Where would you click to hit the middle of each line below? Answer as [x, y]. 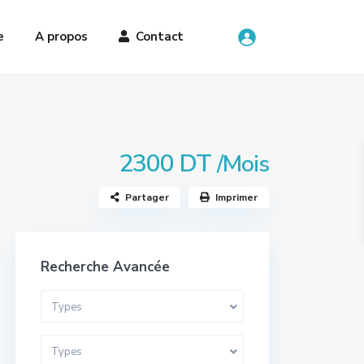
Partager [147, 197]
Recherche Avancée [105, 267]
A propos [61, 37]
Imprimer [236, 197]
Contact [160, 37]
